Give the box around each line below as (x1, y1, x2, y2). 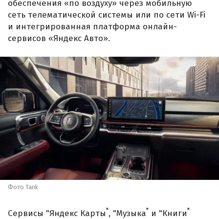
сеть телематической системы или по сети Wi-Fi (8, 9, 205, 20)
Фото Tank (8, 183, 38, 191)
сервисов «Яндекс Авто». (8, 33, 110, 44)
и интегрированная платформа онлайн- (8, 21, 177, 32)
